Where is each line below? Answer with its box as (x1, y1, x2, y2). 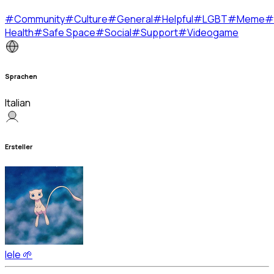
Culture (74, 12, 108, 26)
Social (105, 25, 131, 39)
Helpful (162, 12, 193, 26)
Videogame (187, 25, 239, 39)
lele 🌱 (5, 247, 32, 261)
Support (141, 25, 178, 39)
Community (14, 12, 65, 26)
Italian (5, 95, 31, 109)
